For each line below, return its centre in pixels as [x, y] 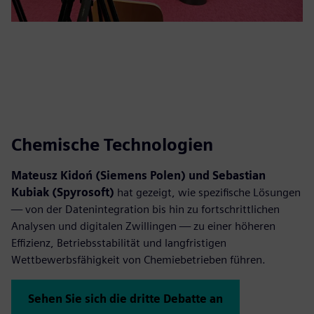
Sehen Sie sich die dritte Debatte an [125, 299]
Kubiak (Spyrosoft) [64, 193]
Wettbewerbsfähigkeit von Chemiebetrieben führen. [138, 260]
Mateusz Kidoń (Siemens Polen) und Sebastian [138, 176]
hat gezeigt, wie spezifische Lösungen [209, 193]
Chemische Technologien [112, 145]
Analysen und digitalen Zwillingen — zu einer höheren [143, 226]
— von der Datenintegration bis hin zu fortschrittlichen [145, 210]
